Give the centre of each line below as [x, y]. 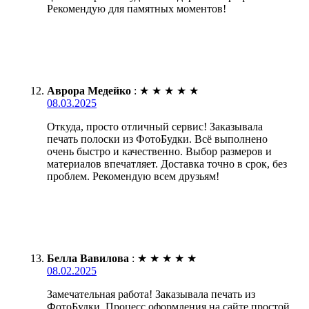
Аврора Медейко [89, 91]
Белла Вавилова [88, 259]
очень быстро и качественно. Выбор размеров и [159, 152]
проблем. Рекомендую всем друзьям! [133, 177]
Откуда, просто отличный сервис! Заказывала [155, 127]
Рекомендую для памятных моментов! [137, 9]
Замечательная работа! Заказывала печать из [151, 295]
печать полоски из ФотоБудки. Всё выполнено [157, 139]
